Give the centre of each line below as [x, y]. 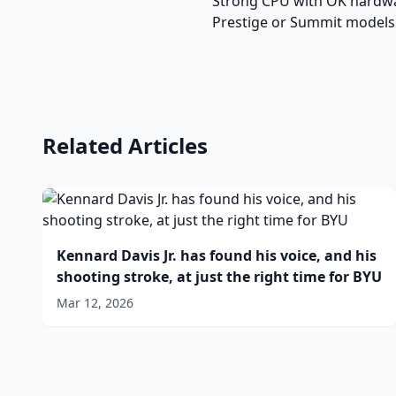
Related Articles [125, 145]
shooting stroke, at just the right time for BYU [219, 276]
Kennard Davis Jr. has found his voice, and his [217, 255]
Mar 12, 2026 [95, 302]
